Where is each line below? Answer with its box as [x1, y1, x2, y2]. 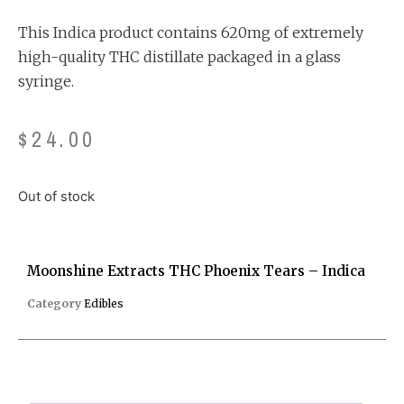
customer [18, 4, 63, 15]
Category [27, 297, 81, 311]
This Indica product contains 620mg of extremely [18, 23, 363, 41]
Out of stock [18, 188, 95, 205]
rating [18, 14, 42, 25]
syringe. [18, 71, 74, 90]
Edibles [84, 297, 124, 311]
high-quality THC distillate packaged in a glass [18, 47, 341, 66]
